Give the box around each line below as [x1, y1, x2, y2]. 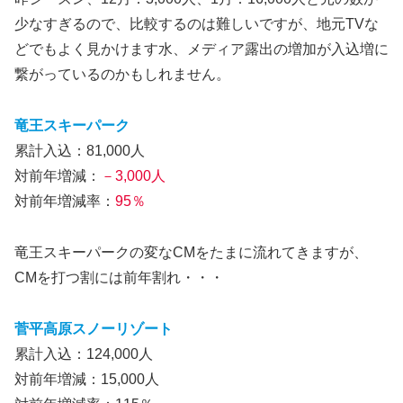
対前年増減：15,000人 [14, 371, 159, 387]
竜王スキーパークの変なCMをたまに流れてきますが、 [14, 244, 368, 260]
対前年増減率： [14, 193, 115, 209]
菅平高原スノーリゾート [14, 320, 173, 336]
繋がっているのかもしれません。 [14, 67, 230, 83]
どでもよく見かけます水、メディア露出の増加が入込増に [14, 41, 389, 58]
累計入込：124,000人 [14, 345, 153, 362]
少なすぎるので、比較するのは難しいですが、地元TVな [14, 16, 379, 32]
